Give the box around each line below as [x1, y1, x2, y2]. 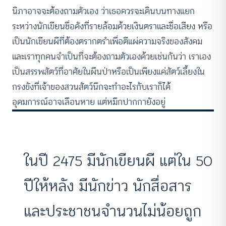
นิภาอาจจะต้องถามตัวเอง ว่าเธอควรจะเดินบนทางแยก [12, 4, 195, 19]
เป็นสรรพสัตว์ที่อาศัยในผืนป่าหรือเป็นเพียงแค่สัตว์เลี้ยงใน [12, 65, 205, 79]
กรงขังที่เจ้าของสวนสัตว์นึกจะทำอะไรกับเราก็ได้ [12, 80, 171, 94]
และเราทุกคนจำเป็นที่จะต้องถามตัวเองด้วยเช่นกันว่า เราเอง [12, 49, 211, 64]
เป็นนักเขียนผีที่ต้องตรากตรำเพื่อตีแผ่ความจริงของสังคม [12, 34, 202, 49]
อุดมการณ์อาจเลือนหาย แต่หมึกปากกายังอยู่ [12, 95, 165, 109]
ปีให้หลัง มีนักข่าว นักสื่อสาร [24, 174, 192, 198]
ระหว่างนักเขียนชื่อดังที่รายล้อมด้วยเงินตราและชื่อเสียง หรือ [12, 19, 212, 34]
